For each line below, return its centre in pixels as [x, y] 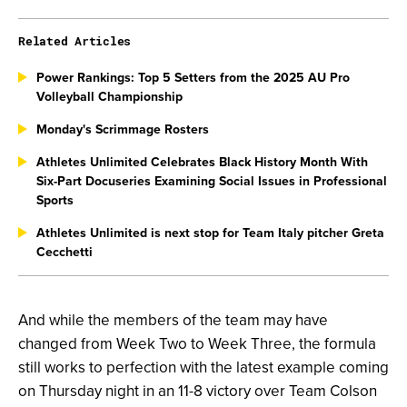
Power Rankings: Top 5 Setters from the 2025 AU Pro [193, 78]
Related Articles [74, 41]
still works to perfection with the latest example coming [203, 367]
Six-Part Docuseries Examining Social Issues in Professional [212, 181]
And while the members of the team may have [173, 320]
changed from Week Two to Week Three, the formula [197, 344]
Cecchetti [65, 252]
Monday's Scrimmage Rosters [123, 129]
